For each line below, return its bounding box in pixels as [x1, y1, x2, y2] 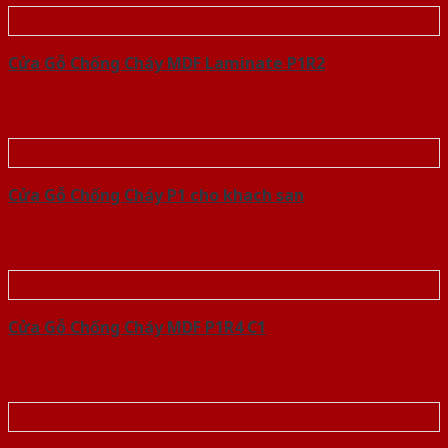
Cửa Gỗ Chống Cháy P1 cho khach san [8, 184, 304, 207]
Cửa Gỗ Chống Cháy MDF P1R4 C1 [8, 316, 266, 339]
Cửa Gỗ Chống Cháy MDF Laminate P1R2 [8, 52, 325, 75]
